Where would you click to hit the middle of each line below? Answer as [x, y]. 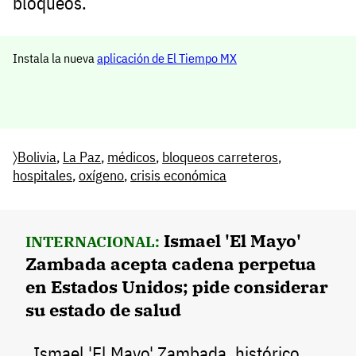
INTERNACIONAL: [93, 241]
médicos [132, 157]
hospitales [43, 175]
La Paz [82, 157]
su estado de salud [103, 309]
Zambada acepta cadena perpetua [171, 263]
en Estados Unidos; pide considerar [177, 286]
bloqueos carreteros [220, 157]
